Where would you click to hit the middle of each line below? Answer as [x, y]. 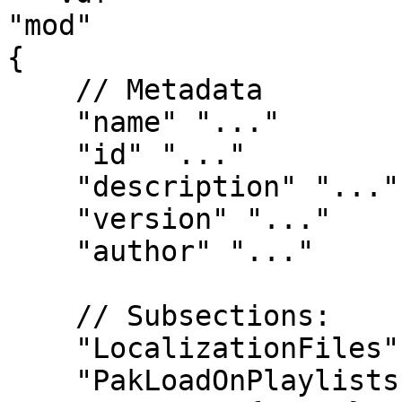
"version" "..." [41, 219]
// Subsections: [41, 316]
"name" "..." [41, 122]
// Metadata [41, 90]
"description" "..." [41, 187]
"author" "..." [41, 251]
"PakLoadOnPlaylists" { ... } [41, 380]
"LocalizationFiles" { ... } [41, 348]
